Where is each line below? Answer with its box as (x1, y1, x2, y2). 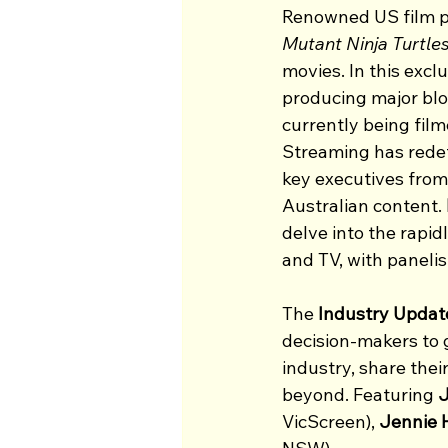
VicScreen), (282, 409, 379, 433)
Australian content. (282, 193, 446, 217)
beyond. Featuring (282, 382, 438, 406)
